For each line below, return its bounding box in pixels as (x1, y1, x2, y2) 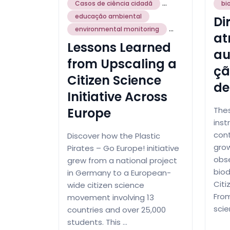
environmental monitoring (75, 24, 159, 33)
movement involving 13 (67, 191, 154, 203)
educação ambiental (75, 11, 142, 21)
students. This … (67, 216, 127, 227)
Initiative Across (67, 88, 167, 105)
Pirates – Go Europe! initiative (67, 142, 179, 154)
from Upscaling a (67, 55, 177, 72)
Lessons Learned (67, 39, 171, 56)
